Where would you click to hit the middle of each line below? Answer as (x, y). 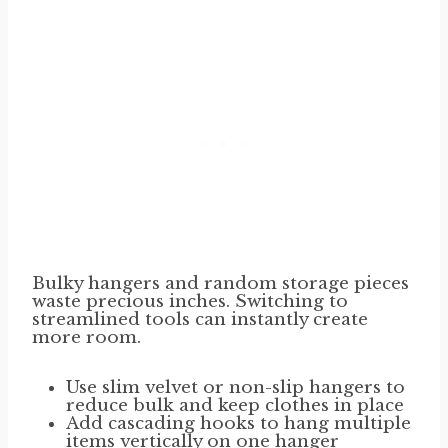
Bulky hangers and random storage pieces (220, 284)
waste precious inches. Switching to (190, 302)
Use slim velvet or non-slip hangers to (235, 388)
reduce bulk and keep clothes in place (235, 406)
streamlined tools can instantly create (200, 320)
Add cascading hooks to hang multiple (238, 424)
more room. (86, 338)
